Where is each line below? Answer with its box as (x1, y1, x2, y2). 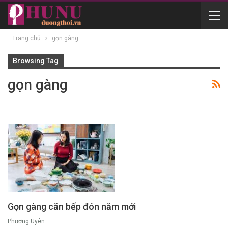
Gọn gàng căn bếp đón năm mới (8, 201, 136, 212)
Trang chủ (12, 35, 41, 42)
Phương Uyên (8, 218, 45, 225)
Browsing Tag (13, 56, 59, 65)
